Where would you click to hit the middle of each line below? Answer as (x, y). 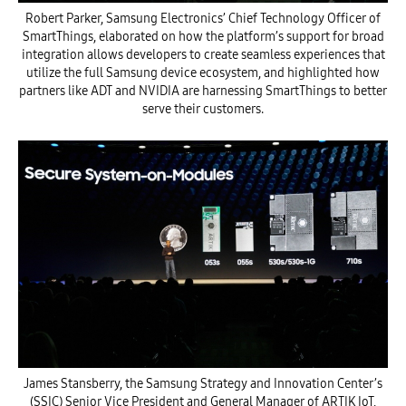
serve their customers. (203, 109)
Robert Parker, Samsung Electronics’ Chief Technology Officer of (203, 18)
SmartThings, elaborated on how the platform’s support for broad (203, 36)
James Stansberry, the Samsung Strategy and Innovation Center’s (203, 384)
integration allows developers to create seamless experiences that (203, 54)
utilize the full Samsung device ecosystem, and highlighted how (203, 72)
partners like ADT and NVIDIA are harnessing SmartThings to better (203, 91)
